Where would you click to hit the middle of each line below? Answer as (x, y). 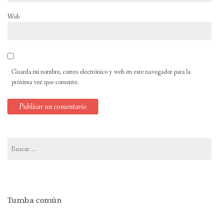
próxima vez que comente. (45, 82)
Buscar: (17, 142)
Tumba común (34, 201)
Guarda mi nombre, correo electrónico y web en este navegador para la (101, 72)
